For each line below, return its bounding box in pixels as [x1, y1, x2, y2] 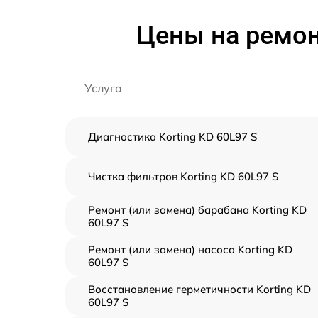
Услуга [84, 80, 122, 95]
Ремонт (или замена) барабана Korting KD [88, 202, 307, 216]
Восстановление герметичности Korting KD [88, 282, 311, 296]
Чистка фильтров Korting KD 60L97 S [88, 169, 278, 183]
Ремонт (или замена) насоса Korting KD [88, 242, 292, 256]
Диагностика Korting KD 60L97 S [88, 129, 257, 143]
